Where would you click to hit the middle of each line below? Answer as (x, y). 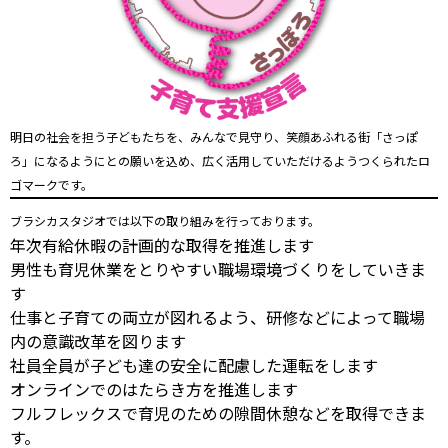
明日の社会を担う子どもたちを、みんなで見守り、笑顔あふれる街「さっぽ (214, 136)
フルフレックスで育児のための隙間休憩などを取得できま (218, 412)
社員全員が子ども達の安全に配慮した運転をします (194, 364)
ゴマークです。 (51, 184)
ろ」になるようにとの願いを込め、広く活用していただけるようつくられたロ (220, 160)
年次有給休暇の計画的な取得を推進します (162, 244)
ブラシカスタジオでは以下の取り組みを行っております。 (165, 220)
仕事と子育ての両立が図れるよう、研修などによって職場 (217, 316)
